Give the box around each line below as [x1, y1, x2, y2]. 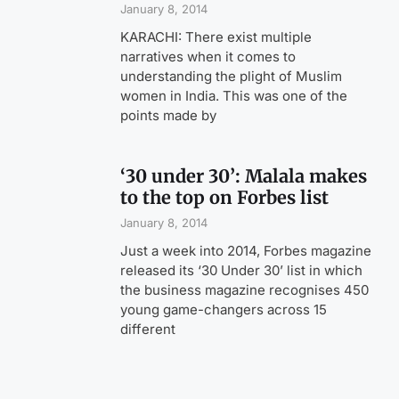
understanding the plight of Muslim [120, 68, 343, 85]
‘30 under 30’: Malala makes [120, 165, 368, 188]
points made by [120, 107, 217, 125]
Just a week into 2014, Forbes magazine [120, 242, 372, 260]
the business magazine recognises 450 [120, 281, 370, 299]
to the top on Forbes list [120, 186, 330, 209]
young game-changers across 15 [120, 301, 328, 319]
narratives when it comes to [120, 48, 297, 66]
